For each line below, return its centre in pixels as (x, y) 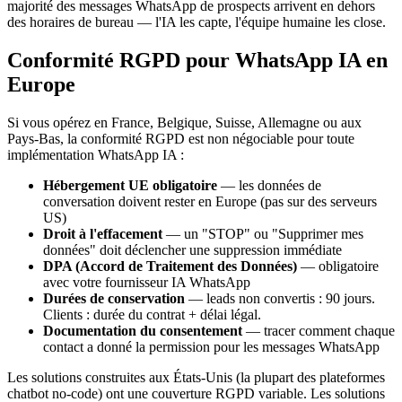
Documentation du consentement (143, 330)
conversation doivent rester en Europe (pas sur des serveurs (210, 201)
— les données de (269, 185)
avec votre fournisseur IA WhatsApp (147, 282)
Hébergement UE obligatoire (130, 185)
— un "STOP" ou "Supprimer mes (263, 233)
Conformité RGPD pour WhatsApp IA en (197, 60)
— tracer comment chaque (319, 330)
